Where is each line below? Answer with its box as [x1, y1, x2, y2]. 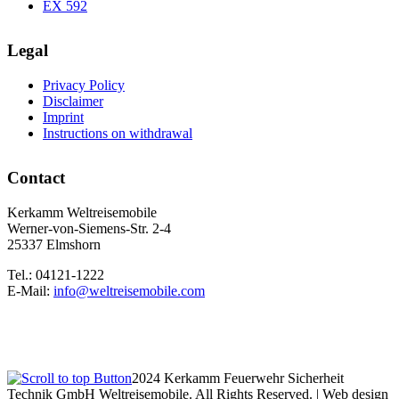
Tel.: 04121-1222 [7, 266, 104, 282]
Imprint [43, 109, 84, 125]
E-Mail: [7, 282, 53, 298]
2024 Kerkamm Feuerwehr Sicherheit [132, 370, 344, 386]
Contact [7, 167, 65, 187]
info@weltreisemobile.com [53, 282, 205, 298]
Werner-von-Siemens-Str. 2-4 [7, 220, 171, 236]
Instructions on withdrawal [43, 125, 192, 141]
